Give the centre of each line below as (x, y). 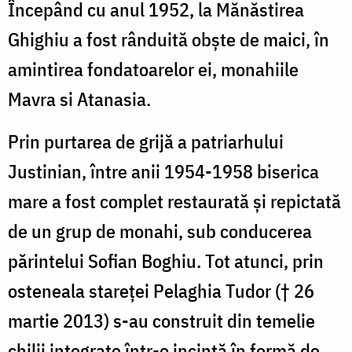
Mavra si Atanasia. (79, 99)
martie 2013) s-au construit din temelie (161, 320)
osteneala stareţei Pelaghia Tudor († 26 (161, 290)
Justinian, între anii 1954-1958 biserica (163, 171)
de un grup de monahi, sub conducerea (160, 231)
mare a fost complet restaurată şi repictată (174, 201)
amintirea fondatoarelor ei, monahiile (153, 69)
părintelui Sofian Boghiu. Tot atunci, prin (166, 260)
